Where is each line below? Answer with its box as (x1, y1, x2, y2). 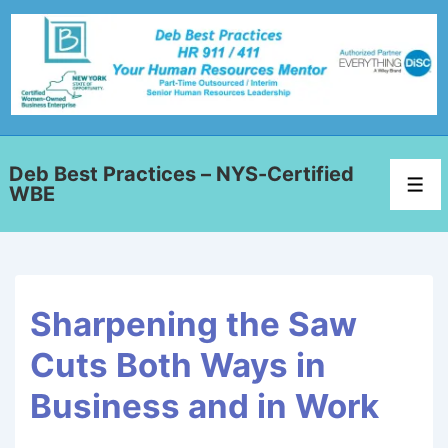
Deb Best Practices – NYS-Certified (9, 162, 354, 187)
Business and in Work (30, 386, 379, 427)
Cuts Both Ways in (30, 345, 326, 386)
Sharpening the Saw (30, 304, 357, 345)
